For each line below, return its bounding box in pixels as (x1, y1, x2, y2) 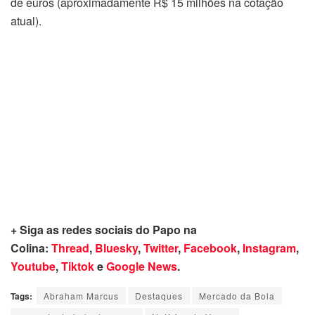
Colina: (11, 240, 51, 257)
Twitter (143, 240, 178, 257)
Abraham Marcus (44, 290, 119, 302)
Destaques (135, 290, 183, 302)
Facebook (184, 240, 237, 257)
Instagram (243, 240, 296, 257)
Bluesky (95, 240, 138, 257)
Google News (106, 258, 177, 275)
